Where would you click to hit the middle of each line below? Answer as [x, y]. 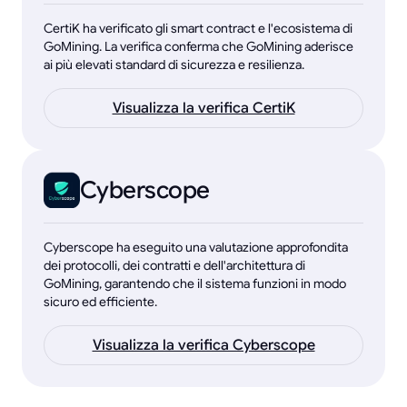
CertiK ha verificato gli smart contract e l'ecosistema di [198, 29]
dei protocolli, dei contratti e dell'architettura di [174, 266]
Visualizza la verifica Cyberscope [203, 346]
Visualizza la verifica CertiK [203, 109]
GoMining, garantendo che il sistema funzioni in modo [195, 284]
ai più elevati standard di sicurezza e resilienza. [174, 65]
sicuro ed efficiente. [100, 302]
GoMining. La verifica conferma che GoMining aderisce [199, 47]
